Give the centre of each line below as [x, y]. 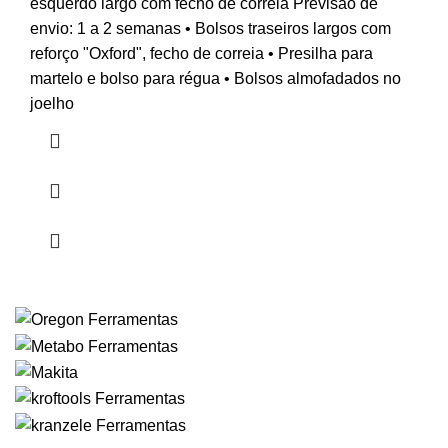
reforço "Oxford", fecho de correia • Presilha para [201, 54]
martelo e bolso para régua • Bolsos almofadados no [215, 79]
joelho [52, 104]
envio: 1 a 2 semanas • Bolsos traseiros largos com [210, 29]
